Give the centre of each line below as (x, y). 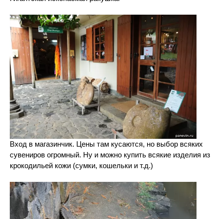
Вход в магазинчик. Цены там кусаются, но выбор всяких (106, 144)
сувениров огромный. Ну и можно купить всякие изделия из (110, 155)
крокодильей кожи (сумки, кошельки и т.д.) (81, 166)
